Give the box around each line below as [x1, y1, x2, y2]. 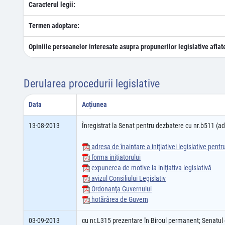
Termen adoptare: [29, 22, 79, 30]
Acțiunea [82, 100, 107, 108]
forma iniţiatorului [90, 153, 141, 161]
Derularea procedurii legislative [24, 77, 160, 90]
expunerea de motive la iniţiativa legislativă [90, 164, 211, 172]
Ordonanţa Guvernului [90, 185, 152, 193]
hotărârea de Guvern [90, 195, 148, 203]
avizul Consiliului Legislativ [90, 174, 166, 182]
